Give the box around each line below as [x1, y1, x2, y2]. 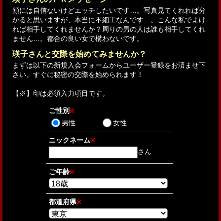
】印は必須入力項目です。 [26, 89, 109, 97]
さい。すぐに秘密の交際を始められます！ [12, 70, 144, 78]
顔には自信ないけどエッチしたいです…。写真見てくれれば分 [12, 6, 206, 14]
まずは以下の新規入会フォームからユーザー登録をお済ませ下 [12, 61, 206, 69]
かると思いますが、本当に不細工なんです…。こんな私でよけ [12, 15, 206, 24]
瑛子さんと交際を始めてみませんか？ [12, 49, 147, 58]
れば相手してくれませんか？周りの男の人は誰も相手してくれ [12, 25, 206, 33]
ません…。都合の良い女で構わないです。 [12, 34, 144, 42]
